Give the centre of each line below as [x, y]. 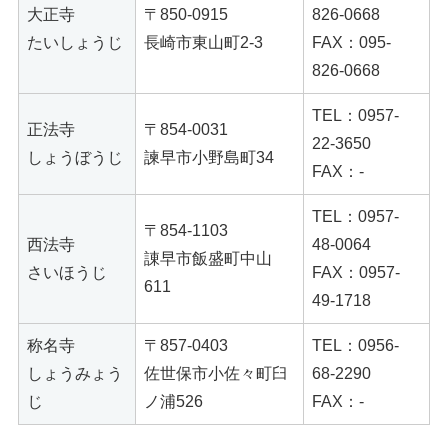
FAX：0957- [356, 273]
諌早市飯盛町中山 [208, 259]
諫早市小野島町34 [209, 158]
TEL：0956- [355, 346]
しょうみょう [75, 374]
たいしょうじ [75, 43]
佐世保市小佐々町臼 [216, 374]
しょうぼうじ [75, 158]
